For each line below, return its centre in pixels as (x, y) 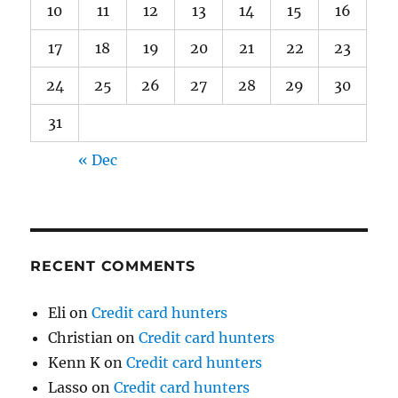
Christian (81, 338)
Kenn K (75, 362)
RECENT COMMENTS (113, 266)
